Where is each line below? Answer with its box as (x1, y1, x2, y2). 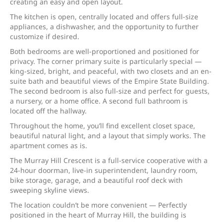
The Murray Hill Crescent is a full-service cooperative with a (10, 156, 208, 165)
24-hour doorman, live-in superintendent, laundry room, (10, 166, 198, 175)
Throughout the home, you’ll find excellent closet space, (10, 121, 195, 130)
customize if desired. (10, 32, 79, 41)
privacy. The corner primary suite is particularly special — (10, 56, 202, 66)
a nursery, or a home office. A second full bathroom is (10, 96, 188, 106)
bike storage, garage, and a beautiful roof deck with (10, 175, 183, 185)
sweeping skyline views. (10, 185, 89, 195)
